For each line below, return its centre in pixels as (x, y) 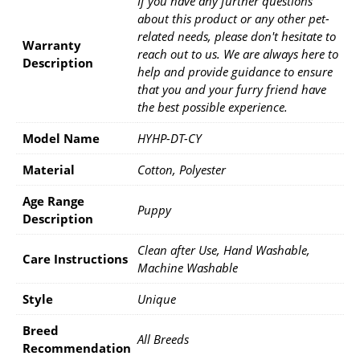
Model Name (61, 138)
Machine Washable (188, 267)
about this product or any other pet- (233, 18)
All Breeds (163, 339)
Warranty (52, 45)
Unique (157, 299)
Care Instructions (75, 258)
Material (49, 169)
